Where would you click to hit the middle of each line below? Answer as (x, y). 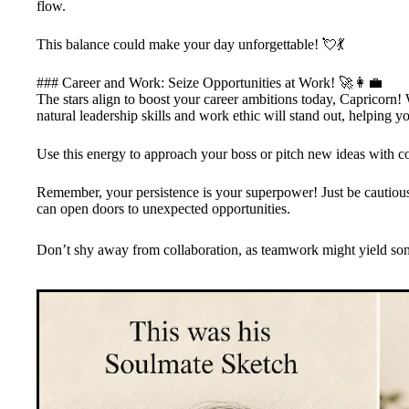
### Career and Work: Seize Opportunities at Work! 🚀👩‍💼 (210, 82)
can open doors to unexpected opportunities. (163, 208)
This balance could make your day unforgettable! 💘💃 (190, 44)
